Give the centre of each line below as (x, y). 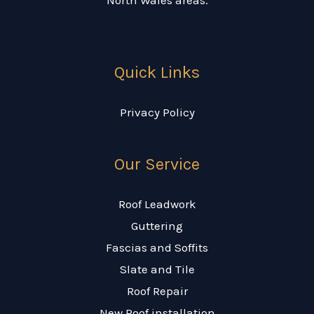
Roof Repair (157, 291)
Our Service (157, 164)
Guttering (157, 226)
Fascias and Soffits (157, 248)
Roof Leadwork (157, 204)
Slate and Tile (157, 269)
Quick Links (157, 73)
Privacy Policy (157, 112)
